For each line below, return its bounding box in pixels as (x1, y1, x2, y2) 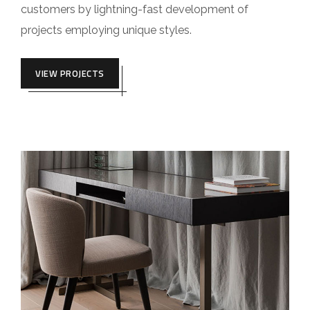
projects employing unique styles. (21, 24, 192, 37)
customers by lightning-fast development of (21, 3, 248, 17)
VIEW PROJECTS (35, 66, 104, 81)
